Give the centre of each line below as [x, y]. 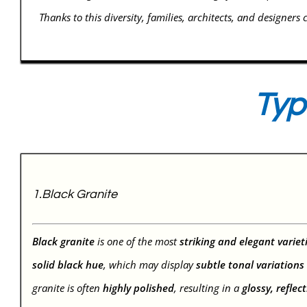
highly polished [139, 288]
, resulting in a [208, 288]
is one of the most [137, 242]
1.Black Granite [75, 195]
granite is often [68, 288]
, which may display [150, 265]
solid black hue [68, 265]
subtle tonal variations [250, 265]
